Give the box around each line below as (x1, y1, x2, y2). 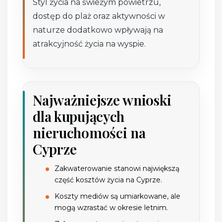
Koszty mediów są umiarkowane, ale (55, 191, 181, 201)
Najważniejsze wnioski (33, 90, 172, 109)
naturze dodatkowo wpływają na (33, 25, 164, 35)
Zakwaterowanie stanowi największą (55, 164, 180, 173)
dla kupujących (33, 107, 125, 125)
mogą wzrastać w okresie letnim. (55, 203, 168, 212)
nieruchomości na (33, 123, 146, 142)
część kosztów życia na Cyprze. (55, 175, 163, 184)
